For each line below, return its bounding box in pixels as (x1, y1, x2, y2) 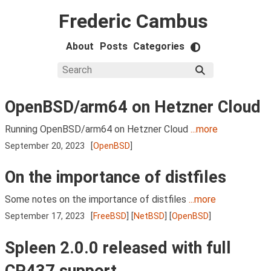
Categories (133, 41, 185, 52)
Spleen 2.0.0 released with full (5, 238, 231, 258)
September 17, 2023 (5, 211, 85, 222)
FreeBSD (93, 211, 127, 222)
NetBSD (134, 211, 165, 222)
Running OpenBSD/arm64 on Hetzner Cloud (5, 123, 191, 135)
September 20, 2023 (5, 140, 85, 151)
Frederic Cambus (58, 10, 208, 33)
